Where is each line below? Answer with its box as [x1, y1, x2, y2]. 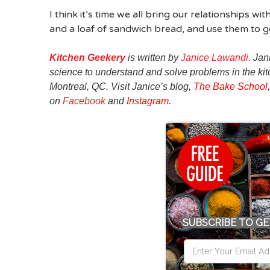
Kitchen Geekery [49, 52, 125, 63]
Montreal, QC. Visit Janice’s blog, [49, 81, 193, 92]
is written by [125, 52, 181, 63]
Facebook [63, 95, 105, 106]
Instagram [127, 95, 169, 106]
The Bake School [193, 81, 268, 92]
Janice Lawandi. [181, 52, 251, 63]
